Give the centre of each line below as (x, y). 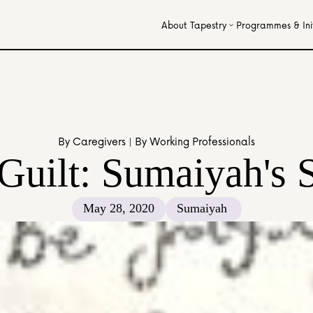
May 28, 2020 (118, 208)
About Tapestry (194, 25)
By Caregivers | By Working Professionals (156, 141)
